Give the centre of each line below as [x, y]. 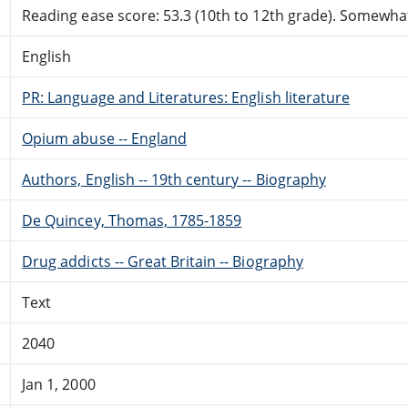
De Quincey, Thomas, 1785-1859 [132, 220]
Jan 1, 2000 [59, 384]
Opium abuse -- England [105, 138]
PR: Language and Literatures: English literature [186, 97]
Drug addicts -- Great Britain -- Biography [163, 261]
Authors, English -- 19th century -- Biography [174, 179]
